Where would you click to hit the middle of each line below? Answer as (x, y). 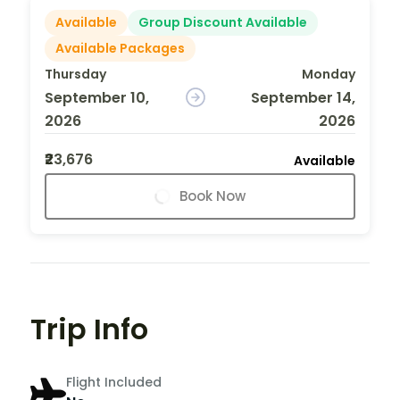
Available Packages (120, 48)
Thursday (75, 74)
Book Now (212, 196)
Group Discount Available (223, 22)
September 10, (97, 97)
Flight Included (114, 383)
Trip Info (89, 329)
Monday (328, 74)
